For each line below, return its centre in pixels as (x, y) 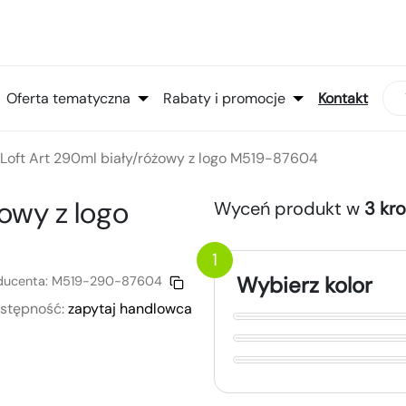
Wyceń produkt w (289, 209)
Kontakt (343, 98)
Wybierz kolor (304, 285)
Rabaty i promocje (224, 98)
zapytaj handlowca (130, 309)
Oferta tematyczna (68, 98)
